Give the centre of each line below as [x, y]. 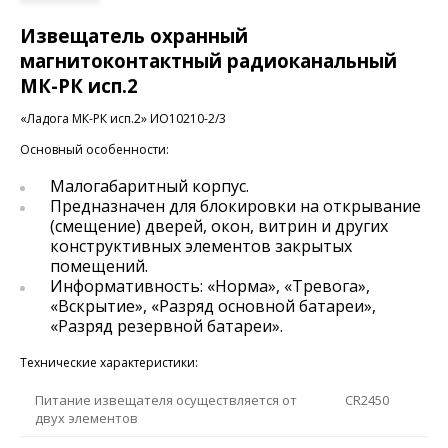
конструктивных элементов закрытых [201, 246]
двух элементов [86, 418]
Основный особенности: [94, 150]
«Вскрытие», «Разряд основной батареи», [213, 306]
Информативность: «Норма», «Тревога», [210, 286]
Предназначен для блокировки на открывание [235, 206]
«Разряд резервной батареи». [166, 326]
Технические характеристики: [109, 363]
